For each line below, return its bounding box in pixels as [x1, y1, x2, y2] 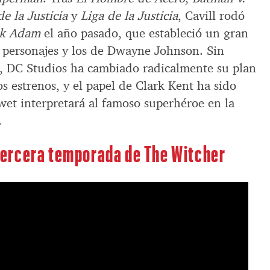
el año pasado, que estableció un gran [40, 25, 249, 41]
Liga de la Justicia [81, 7, 178, 24]
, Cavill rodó [178, 7, 245, 24]
